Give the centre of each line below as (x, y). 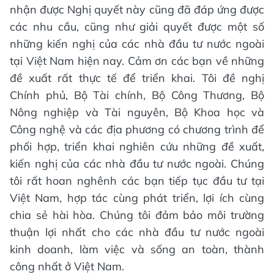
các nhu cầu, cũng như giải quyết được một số (137, 27)
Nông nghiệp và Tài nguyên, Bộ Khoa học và (137, 113)
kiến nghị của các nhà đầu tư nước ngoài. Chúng (137, 164)
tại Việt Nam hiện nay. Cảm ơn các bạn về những (137, 61)
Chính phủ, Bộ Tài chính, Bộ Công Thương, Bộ (137, 95)
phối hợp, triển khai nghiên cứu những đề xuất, (137, 147)
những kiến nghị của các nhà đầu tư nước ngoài (137, 44)
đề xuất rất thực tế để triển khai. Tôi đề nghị (137, 78)
